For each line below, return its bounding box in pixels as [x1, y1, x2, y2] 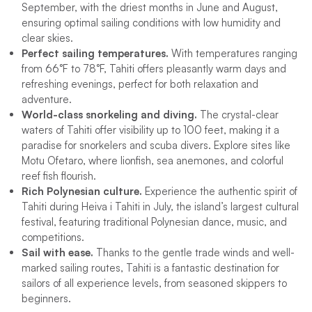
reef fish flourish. [21, 169, 96, 183]
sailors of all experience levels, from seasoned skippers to [21, 276, 287, 290]
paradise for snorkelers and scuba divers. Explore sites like [21, 139, 290, 153]
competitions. [21, 231, 84, 244]
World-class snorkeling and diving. [21, 108, 200, 122]
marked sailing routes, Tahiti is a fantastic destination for [21, 261, 279, 275]
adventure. [21, 93, 72, 107]
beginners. [21, 292, 71, 306]
